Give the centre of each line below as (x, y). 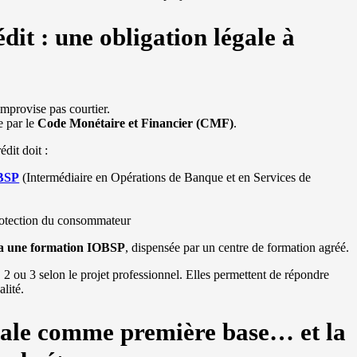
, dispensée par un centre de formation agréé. (237, 248)
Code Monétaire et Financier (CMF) (136, 124)
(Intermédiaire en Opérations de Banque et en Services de (165, 178)
